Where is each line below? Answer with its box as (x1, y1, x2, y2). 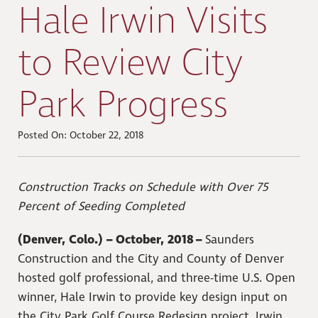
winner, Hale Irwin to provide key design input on (18, 290, 287, 307)
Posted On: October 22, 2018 (18, 129, 143, 143)
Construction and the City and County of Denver (18, 251, 284, 268)
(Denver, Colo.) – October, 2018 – (18, 232, 205, 249)
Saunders (205, 232, 254, 249)
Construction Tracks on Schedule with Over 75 (18, 180, 268, 197)
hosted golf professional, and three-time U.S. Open (18, 270, 295, 287)
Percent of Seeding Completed (18, 199, 185, 216)
